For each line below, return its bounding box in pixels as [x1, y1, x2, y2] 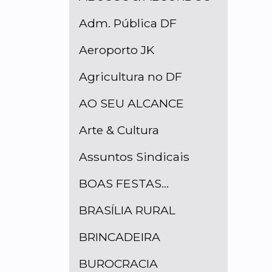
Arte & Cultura [79, 123, 159, 138]
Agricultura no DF [79, 69, 182, 84]
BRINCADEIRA [79, 229, 160, 245]
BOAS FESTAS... [79, 176, 169, 191]
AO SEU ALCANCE [79, 96, 184, 111]
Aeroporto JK [79, 42, 154, 58]
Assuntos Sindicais [79, 149, 189, 165]
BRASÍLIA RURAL [79, 203, 175, 218]
